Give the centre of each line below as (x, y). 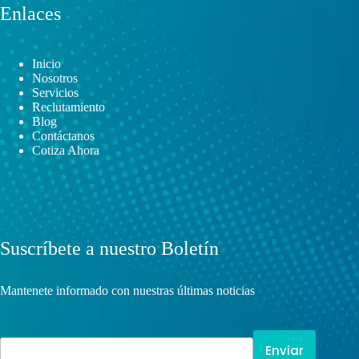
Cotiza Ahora (66, 150)
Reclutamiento (69, 107)
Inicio (46, 64)
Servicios (55, 93)
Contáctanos (63, 136)
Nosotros (55, 78)
